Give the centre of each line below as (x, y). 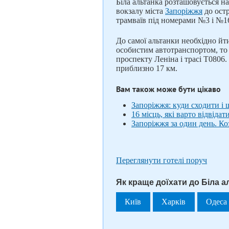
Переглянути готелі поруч (162, 160)
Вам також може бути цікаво (168, 89)
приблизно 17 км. (147, 68)
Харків (174, 201)
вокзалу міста (141, 11)
